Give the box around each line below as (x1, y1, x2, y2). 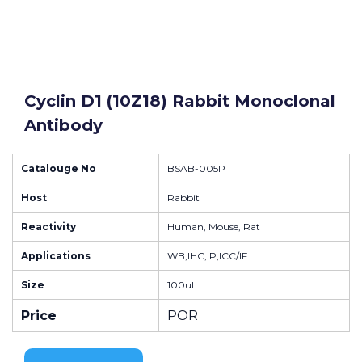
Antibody (24, 116, 103, 135)
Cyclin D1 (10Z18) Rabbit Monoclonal (24, 91, 335, 111)
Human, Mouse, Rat (167, 221, 260, 233)
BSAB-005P (167, 162, 225, 175)
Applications (21, 250, 90, 262)
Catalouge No (21, 162, 96, 175)
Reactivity (21, 221, 76, 233)
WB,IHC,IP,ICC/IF (167, 250, 247, 262)
